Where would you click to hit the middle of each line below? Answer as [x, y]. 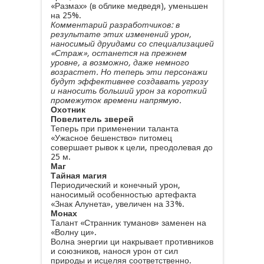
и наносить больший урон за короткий [128, 91]
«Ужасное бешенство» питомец [111, 138]
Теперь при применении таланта [114, 128]
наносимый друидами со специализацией [132, 44]
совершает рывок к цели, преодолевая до [131, 147]
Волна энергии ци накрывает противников [132, 242]
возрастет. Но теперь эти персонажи [129, 72]
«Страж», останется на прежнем [118, 53]
